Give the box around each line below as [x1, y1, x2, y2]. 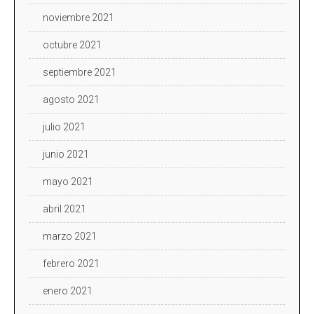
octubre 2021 [43, 39, 102, 50]
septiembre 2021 [43, 66, 116, 78]
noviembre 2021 [43, 11, 114, 23]
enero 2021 [43, 285, 93, 296]
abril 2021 [43, 203, 86, 214]
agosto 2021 [43, 93, 100, 105]
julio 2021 [43, 121, 86, 132]
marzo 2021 [43, 230, 97, 242]
